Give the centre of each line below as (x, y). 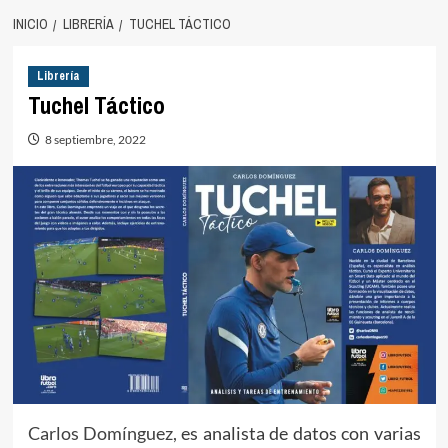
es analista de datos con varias (298, 432)
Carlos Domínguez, (102, 432)
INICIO (30, 24)
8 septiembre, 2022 (95, 139)
